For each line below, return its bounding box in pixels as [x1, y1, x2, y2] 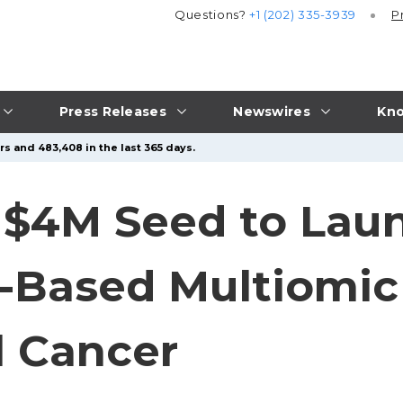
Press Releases [58, 103, 166, 120]
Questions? [175, 7, 250, 22]
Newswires [233, 103, 310, 120]
